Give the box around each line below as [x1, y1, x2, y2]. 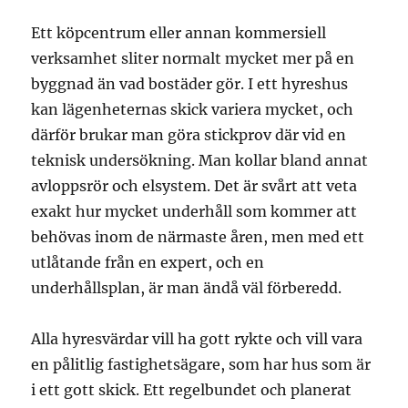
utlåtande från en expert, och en [31, 252, 265, 271]
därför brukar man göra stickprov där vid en [31, 125, 347, 144]
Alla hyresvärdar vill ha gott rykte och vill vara [31, 329, 363, 348]
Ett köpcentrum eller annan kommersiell [31, 23, 327, 42]
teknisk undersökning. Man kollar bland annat [31, 150, 369, 169]
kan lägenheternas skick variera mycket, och [31, 99, 354, 118]
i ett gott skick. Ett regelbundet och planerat [31, 380, 352, 399]
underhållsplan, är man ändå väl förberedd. [31, 278, 342, 297]
